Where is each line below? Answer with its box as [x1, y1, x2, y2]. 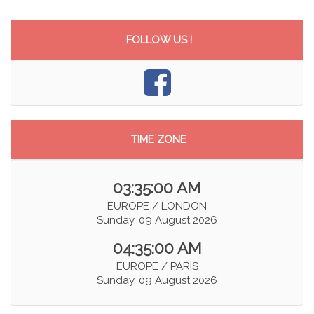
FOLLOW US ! [125, 34, 192, 47]
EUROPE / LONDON [107, 200, 207, 213]
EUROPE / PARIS [116, 260, 198, 273]
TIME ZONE [131, 133, 186, 146]
